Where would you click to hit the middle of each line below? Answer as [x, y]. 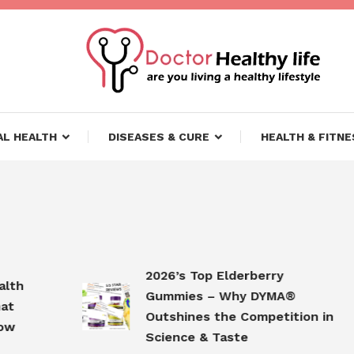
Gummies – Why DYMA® [194, 296]
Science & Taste [170, 337]
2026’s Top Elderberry [188, 275]
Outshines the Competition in [213, 316]
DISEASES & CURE [158, 137]
